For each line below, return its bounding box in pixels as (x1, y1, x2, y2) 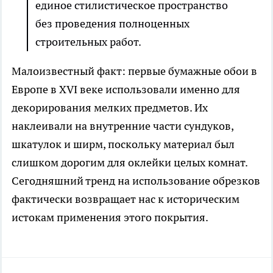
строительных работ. (35, 35, 141, 49)
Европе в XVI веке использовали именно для (12, 82, 240, 97)
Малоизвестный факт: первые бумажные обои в (12, 64, 257, 79)
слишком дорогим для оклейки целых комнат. (12, 155, 247, 170)
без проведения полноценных (35, 16, 190, 31)
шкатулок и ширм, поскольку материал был (12, 137, 235, 152)
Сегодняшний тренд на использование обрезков (12, 174, 260, 188)
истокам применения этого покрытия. (12, 210, 208, 225)
